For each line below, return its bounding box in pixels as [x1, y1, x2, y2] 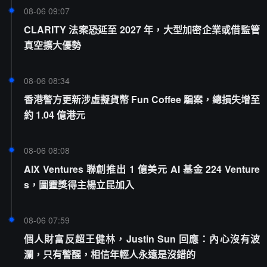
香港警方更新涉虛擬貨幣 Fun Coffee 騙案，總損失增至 [24, 92, 260, 106]
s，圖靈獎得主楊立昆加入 [24, 178, 134, 191]
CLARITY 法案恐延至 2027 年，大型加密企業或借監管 [24, 23, 260, 36]
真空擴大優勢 [24, 38, 81, 52]
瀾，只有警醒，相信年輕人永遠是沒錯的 [24, 247, 195, 261]
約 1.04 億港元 [24, 108, 85, 122]
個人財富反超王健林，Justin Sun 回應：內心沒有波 [24, 232, 260, 246]
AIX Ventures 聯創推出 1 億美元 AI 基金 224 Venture [24, 162, 260, 176]
